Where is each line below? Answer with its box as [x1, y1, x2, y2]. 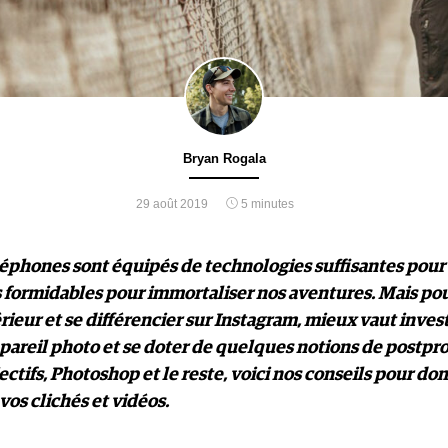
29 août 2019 [136, 196, 208, 211]
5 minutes [238, 196, 294, 211]
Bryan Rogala [182, 150, 266, 166]
